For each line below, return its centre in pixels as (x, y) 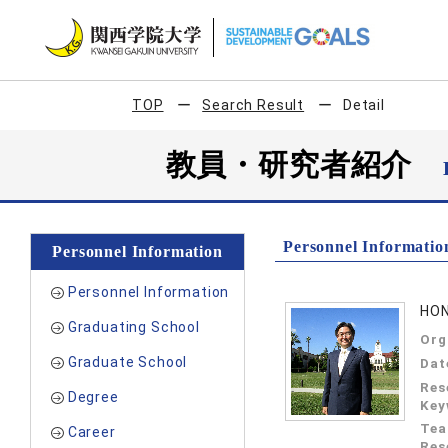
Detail (363, 105)
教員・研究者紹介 (304, 164)
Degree (93, 397)
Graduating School (133, 327)
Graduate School (127, 362)
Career (91, 432)
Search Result (253, 105)
